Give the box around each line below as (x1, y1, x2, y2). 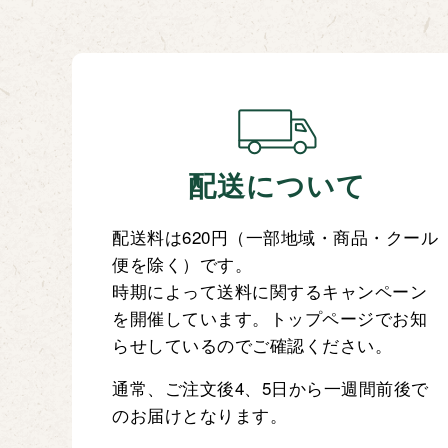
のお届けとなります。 (112, 402, 288, 428)
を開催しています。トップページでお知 (112, 305, 428, 331)
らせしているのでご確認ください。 (112, 332, 393, 358)
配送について (187, 166, 367, 205)
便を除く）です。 (112, 251, 253, 277)
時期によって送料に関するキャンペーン (112, 278, 428, 304)
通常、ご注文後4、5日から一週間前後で (112, 375, 429, 401)
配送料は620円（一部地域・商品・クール (112, 224, 439, 250)
